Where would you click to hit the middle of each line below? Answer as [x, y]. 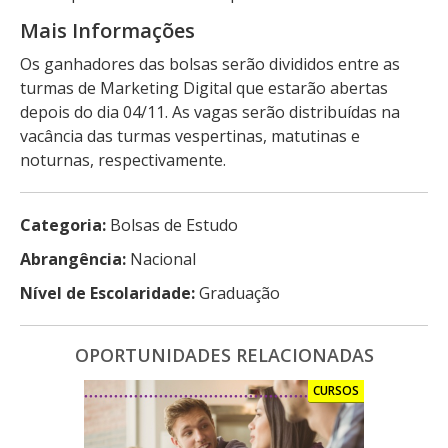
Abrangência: [73, 258]
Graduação [237, 292]
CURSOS [336, 390]
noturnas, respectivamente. [125, 159]
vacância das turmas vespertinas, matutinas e [190, 135]
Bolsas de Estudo [172, 224]
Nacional [161, 258]
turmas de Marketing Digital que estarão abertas [204, 87]
